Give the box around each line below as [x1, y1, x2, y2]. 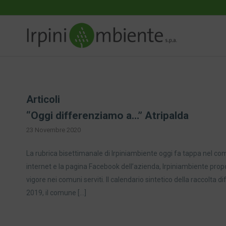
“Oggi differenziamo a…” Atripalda [26, 109, 189, 122]
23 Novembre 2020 [26, 126, 81, 134]
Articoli [26, 93, 60, 105]
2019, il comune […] [26, 188, 86, 197]
